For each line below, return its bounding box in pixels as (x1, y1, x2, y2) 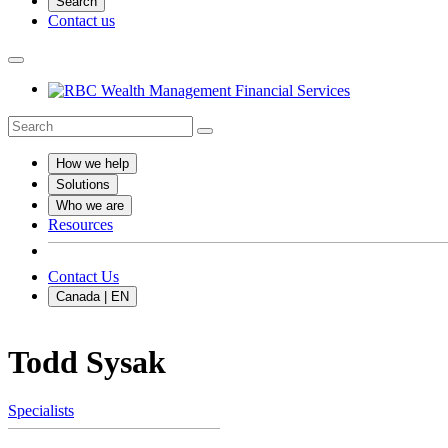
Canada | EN (56, 288, 129, 304)
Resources (48, 215, 113, 233)
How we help (56, 155, 129, 171)
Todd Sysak (8, 344, 166, 381)
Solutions (56, 176, 110, 192)
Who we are (56, 197, 124, 213)
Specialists (8, 402, 74, 420)
